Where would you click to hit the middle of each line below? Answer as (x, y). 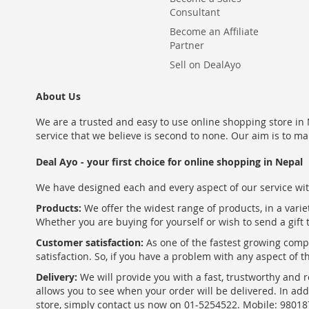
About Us (58, 96)
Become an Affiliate (214, 31)
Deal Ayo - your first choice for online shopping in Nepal (169, 162)
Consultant (195, 12)
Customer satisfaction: (90, 242)
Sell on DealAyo (205, 64)
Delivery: (57, 277)
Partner (187, 45)
